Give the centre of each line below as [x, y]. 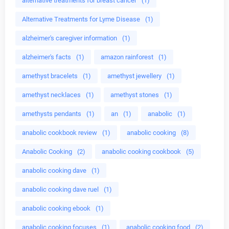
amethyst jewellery [134, 76]
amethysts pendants [52, 113]
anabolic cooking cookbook [141, 151]
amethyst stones [135, 95]
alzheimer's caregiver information [70, 38]
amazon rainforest [127, 57]
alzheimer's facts [47, 57]
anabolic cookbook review [60, 132]
